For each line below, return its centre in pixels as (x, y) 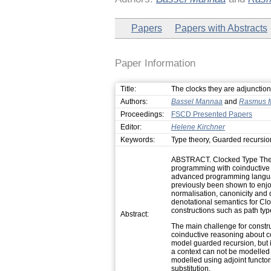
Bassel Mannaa (197, 101)
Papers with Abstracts (221, 28)
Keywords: (138, 139)
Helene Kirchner (198, 127)
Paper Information (155, 63)
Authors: (134, 101)
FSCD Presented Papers (212, 114)
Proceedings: (142, 114)
